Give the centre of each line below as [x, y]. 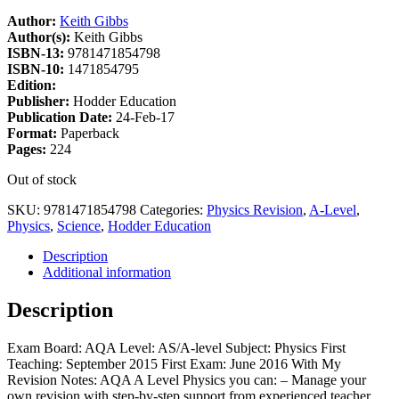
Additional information [107, 272]
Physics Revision [255, 209]
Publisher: [40, 101]
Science [79, 225]
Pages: [28, 149]
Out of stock [42, 179]
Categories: [173, 209]
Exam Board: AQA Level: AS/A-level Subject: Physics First [176, 347]
